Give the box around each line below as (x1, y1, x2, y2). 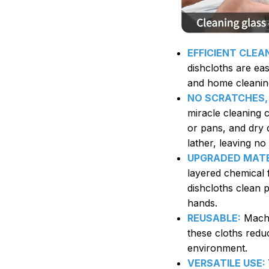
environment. (187, 241, 247, 254)
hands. (187, 196, 217, 209)
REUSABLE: (187, 211, 241, 224)
